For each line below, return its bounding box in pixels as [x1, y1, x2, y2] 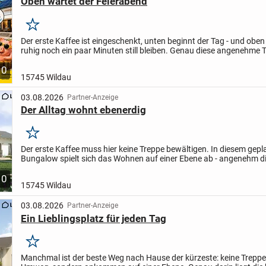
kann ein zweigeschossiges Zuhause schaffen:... [20, 55, 197, 65]
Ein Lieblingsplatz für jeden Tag [20, 212, 166, 224]
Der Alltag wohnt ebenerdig [20, 103, 146, 116]
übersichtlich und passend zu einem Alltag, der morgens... [20, 163, 232, 173]
